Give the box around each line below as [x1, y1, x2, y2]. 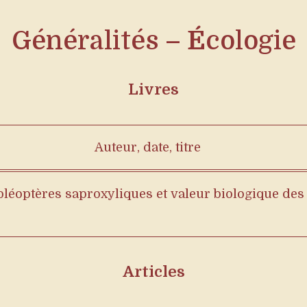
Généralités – [11, 26, 187, 56]
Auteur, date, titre [94, 140, 201, 154]
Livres [128, 81, 179, 98]
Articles [122, 263, 185, 280]
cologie [205, 26, 296, 56]
